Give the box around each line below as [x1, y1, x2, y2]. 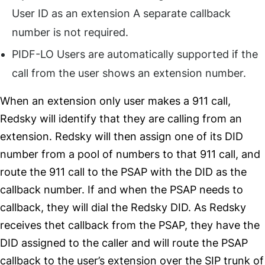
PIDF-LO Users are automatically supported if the [12, 48, 258, 61]
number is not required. [12, 26, 128, 39]
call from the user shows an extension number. [12, 67, 246, 80]
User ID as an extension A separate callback [12, 7, 231, 20]
